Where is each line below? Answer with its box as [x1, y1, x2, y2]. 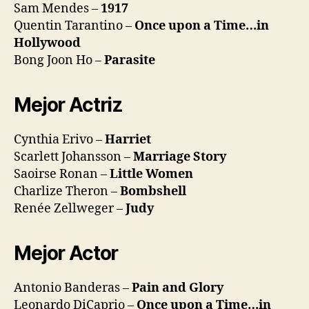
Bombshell [120, 183, 186, 199]
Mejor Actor [14, 241, 119, 265]
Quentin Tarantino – [14, 17, 134, 34]
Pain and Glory [132, 279, 223, 296]
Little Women [110, 166, 193, 182]
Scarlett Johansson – [14, 148, 133, 165]
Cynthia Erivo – [14, 131, 105, 148]
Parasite [104, 52, 155, 68]
